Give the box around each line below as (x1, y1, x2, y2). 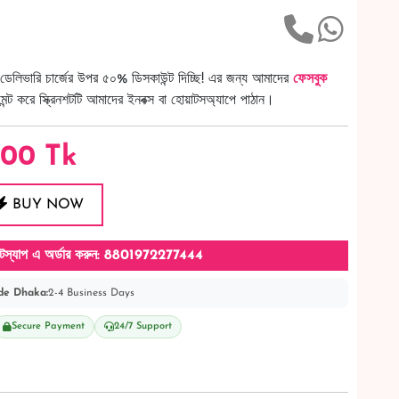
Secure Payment (12, 322, 85, 332)
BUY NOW (8, 198, 84, 213)
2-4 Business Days (48, 288, 134, 299)
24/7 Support (114, 322, 172, 332)
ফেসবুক (293, 72, 327, 86)
